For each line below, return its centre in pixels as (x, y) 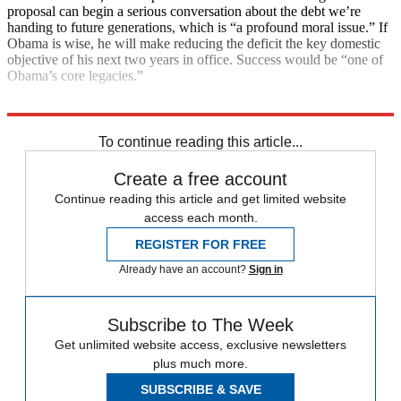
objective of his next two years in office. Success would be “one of (195, 60)
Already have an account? (183, 270)
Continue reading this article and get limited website (200, 199)
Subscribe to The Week (200, 325)
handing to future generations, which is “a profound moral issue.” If (197, 28)
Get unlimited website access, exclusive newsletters (200, 345)
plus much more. (200, 364)
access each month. (200, 218)
